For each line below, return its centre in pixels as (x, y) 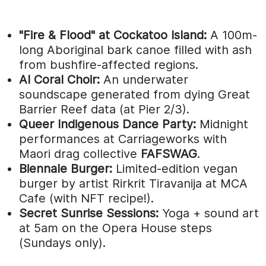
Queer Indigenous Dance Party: (109, 124)
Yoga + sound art (210, 213)
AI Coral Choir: (61, 79)
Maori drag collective (80, 153)
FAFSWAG (169, 153)
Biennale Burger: (67, 168)
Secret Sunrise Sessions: (91, 213)
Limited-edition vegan (177, 168)
